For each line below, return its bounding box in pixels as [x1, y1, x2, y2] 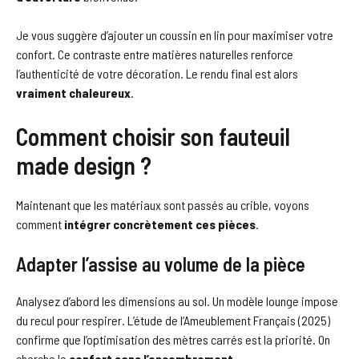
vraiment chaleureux [16, 84, 131, 100]
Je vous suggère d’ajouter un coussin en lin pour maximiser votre [16, 26, 333, 42]
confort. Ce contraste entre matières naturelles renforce [16, 46, 293, 62]
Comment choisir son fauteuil [16, 121, 290, 151]
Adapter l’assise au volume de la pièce [16, 252, 305, 276]
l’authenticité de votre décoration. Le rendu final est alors [16, 65, 298, 81]
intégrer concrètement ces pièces [64, 216, 256, 232]
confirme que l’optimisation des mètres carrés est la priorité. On [16, 331, 330, 347]
